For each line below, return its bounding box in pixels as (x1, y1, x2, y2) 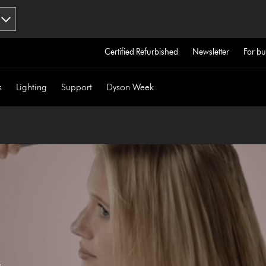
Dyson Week (106, 81, 154, 93)
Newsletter (192, 47, 229, 57)
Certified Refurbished (104, 47, 178, 57)
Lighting (16, 81, 47, 93)
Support (61, 81, 93, 93)
